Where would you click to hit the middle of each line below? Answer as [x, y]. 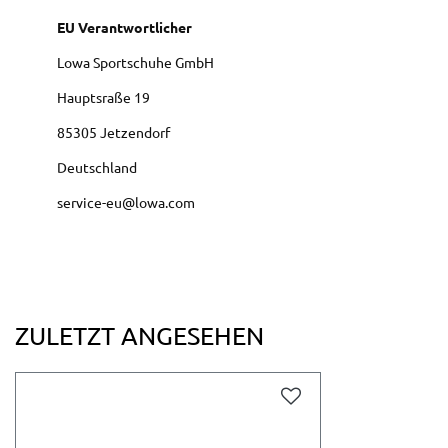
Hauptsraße [95, 97]
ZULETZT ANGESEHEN [139, 336]
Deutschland [97, 167]
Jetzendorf [135, 132]
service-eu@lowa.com [126, 202]
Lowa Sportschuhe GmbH [135, 62]
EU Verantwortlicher [124, 27]
